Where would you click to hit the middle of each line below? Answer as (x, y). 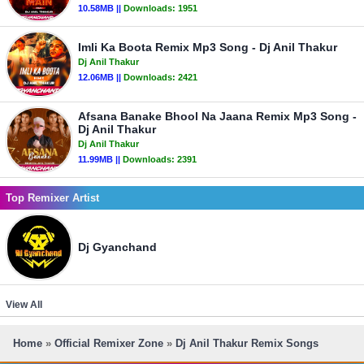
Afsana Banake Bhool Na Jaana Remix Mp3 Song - (217, 116)
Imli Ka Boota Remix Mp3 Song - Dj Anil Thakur (208, 47)
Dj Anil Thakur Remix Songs (247, 343)
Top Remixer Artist (52, 198)
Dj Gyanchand (117, 247)
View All (24, 305)
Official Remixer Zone (109, 343)
